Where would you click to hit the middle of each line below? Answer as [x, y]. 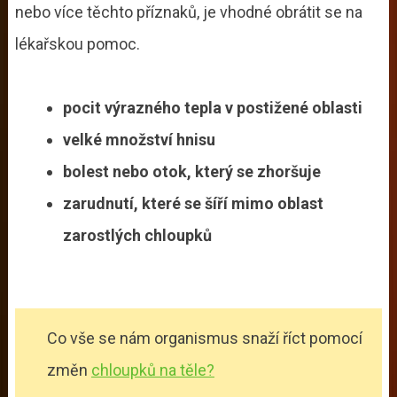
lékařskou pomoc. [77, 43]
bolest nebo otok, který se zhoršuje [193, 171]
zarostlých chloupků [137, 235]
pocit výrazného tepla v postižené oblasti [214, 107]
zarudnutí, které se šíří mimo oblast [193, 203]
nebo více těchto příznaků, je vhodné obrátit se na [190, 12]
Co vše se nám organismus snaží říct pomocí [204, 338]
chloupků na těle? [152, 370]
